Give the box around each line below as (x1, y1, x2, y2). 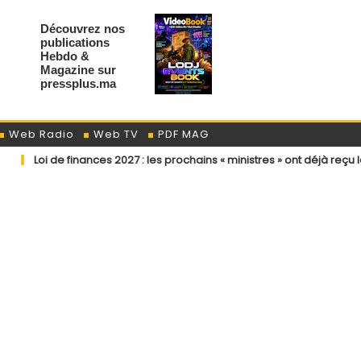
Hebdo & (40, 49, 89, 64)
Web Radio (6, 127, 74, 143)
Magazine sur (40, 63, 116, 77)
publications (40, 35, 110, 50)
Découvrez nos (40, 22, 125, 36)
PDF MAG (155, 127, 209, 143)
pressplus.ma (40, 77, 116, 91)
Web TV (90, 127, 139, 143)
